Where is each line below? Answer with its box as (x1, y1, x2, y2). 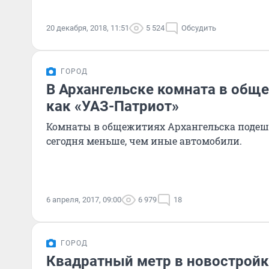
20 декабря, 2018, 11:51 (46, 23, 129, 32)
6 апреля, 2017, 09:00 (46, 195, 121, 204)
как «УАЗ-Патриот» (46, 98, 179, 115)
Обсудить (181, 23, 216, 32)
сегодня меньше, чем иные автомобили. (46, 134, 242, 147)
